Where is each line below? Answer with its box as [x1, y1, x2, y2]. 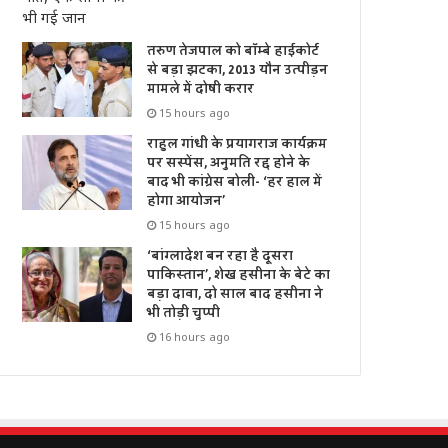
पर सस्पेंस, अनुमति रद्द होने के [147, 151, 311, 176]
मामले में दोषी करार [147, 77, 255, 102]
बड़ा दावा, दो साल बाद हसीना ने [147, 282, 324, 307]
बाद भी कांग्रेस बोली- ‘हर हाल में [147, 170, 323, 195]
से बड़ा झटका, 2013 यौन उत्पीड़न [147, 58, 329, 83]
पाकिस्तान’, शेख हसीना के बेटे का [147, 263, 331, 288]
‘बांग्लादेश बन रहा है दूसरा [147, 244, 294, 269]
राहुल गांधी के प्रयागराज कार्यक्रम [147, 132, 328, 157]
